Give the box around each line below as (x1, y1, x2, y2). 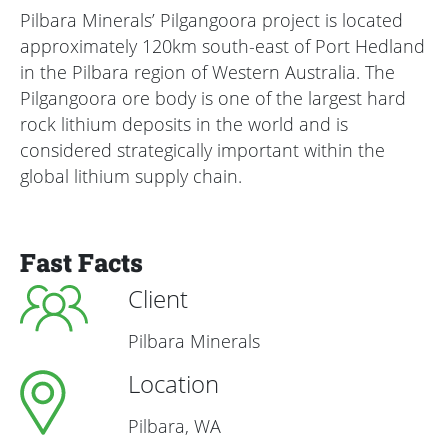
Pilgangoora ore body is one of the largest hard (20, 86, 406, 111)
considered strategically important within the (20, 138, 385, 163)
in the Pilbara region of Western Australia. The (20, 60, 395, 85)
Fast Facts (20, 245, 143, 280)
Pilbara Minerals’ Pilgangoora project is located (20, 8, 403, 33)
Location (128, 367, 219, 401)
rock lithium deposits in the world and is (20, 112, 348, 137)
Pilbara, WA (128, 414, 221, 439)
